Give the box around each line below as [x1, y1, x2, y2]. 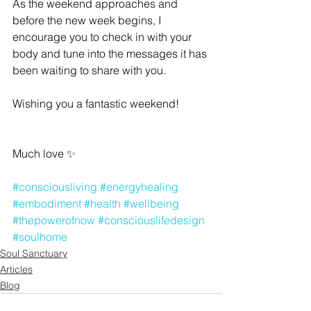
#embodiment [12, 196, 81, 211]
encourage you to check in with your [12, 30, 194, 44]
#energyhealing [100, 180, 178, 194]
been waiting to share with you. [12, 63, 166, 78]
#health [84, 196, 121, 211]
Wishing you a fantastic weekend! [12, 96, 179, 111]
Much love [12, 146, 67, 161]
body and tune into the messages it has [12, 47, 210, 61]
